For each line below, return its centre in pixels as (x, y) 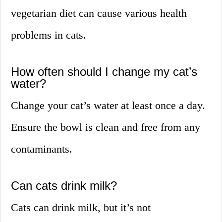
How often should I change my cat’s (104, 72)
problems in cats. (49, 35)
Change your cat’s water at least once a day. (108, 106)
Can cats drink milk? (64, 186)
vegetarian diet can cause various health (99, 13)
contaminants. (42, 149)
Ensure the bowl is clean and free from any (106, 127)
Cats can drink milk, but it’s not (81, 208)
